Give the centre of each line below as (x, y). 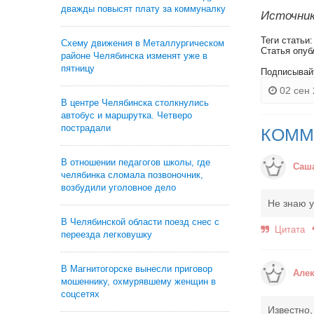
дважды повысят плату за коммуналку (143, 9)
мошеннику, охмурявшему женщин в (138, 281)
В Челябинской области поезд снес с (140, 222)
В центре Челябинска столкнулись (135, 103)
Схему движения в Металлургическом (143, 43)
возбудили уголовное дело (118, 187)
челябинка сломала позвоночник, (132, 175)
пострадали (86, 128)
